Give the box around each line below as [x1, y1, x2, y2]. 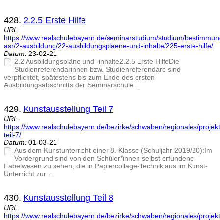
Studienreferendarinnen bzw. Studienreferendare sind [14, 65, 181, 74]
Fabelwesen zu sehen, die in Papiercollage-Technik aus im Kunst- [4, 162, 208, 170]
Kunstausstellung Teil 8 [23, 193, 113, 203]
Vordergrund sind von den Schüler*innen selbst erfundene [14, 154, 194, 163]
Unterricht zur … [4, 170, 55, 178]
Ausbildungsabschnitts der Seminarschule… [4, 81, 140, 89]
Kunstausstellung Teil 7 [23, 104, 113, 114]
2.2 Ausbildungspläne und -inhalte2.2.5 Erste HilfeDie [14, 57, 179, 66]
